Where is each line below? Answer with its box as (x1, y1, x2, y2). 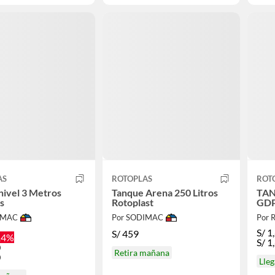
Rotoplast (111, 196, 153, 209)
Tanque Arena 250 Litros (111, 187, 218, 199)
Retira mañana (114, 247, 169, 258)
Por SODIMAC (111, 212, 163, 223)
